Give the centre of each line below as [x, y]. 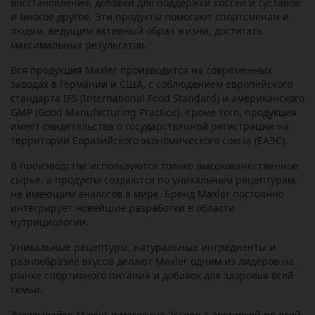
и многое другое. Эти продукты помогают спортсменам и [150, 17]
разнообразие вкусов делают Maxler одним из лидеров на [152, 261]
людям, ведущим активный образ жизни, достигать [136, 31]
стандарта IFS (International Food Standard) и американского [157, 98]
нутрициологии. [50, 222]
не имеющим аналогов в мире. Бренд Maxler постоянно [147, 194]
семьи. [28, 289]
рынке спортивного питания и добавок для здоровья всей [152, 275]
